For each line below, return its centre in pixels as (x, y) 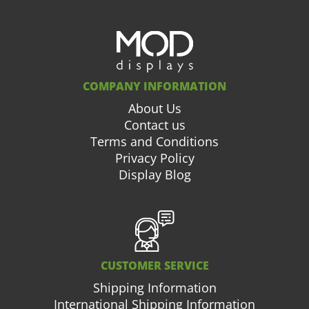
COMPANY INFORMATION (154, 87)
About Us (154, 109)
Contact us (154, 125)
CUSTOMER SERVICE (154, 266)
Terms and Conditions (154, 142)
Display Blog (154, 175)
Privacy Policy (154, 158)
